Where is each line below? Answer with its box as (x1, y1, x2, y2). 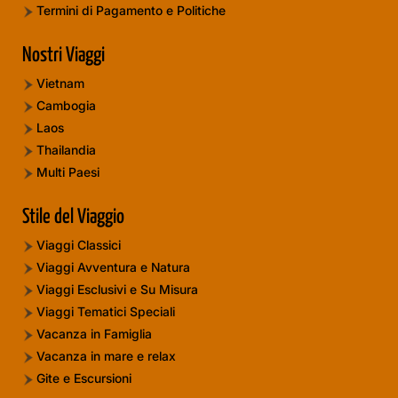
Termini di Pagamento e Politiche (36, 2, 226, 18)
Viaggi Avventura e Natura (36, 259, 190, 275)
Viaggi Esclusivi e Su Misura (36, 281, 198, 297)
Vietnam (36, 75, 84, 91)
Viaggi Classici (36, 236, 121, 252)
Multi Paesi (36, 163, 99, 179)
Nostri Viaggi (22, 44, 105, 66)
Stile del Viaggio (22, 206, 124, 227)
